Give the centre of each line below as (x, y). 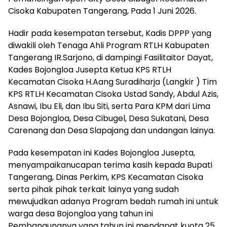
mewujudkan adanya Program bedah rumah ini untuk (113, 201)
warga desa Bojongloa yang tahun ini (81, 213)
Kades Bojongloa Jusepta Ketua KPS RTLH (90, 69)
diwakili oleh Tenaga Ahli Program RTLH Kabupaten (109, 45)
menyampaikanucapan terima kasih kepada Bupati (110, 165)
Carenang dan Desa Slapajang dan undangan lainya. (111, 130)
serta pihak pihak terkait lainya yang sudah (93, 189)
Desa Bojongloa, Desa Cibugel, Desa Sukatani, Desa (108, 118)
